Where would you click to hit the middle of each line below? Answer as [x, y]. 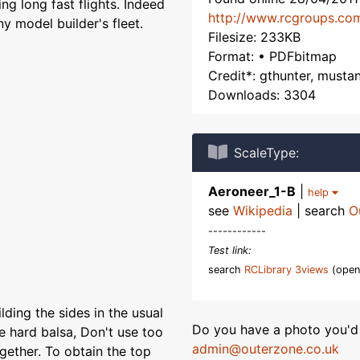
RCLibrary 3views [286, 270]
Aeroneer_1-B [252, 191]
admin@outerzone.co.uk [266, 349]
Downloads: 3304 [262, 95]
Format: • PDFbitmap [272, 56]
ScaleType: [266, 153]
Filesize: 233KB [254, 37]
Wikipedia [263, 211]
